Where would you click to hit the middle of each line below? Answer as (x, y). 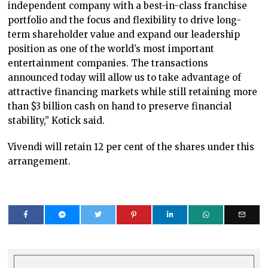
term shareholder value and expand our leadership (124, 35)
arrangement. (41, 162)
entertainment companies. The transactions (108, 63)
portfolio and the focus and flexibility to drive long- (125, 20)
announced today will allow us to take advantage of (125, 78)
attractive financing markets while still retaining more (133, 92)
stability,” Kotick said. (57, 121)
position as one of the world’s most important (111, 49)
